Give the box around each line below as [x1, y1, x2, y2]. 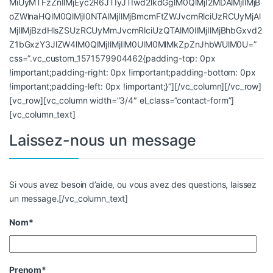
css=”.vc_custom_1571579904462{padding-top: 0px [9, 53, 216, 64]
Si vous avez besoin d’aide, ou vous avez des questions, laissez [9, 179, 257, 190]
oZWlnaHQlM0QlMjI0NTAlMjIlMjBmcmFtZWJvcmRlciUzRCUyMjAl [9, 11, 261, 22]
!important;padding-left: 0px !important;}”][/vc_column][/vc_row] [9, 81, 262, 92]
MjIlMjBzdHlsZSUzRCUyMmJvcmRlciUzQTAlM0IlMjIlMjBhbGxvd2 [9, 25, 262, 36]
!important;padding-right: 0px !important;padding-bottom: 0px [9, 67, 256, 78]
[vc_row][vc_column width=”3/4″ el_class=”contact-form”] [9, 95, 235, 106]
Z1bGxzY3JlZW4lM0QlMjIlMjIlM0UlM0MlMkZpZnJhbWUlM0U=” [9, 39, 257, 50]
